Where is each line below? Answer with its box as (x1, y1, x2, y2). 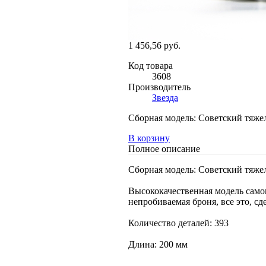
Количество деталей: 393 (128, 217, 229, 228)
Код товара (128, 60, 173, 71)
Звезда (152, 92, 178, 103)
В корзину (128, 132, 170, 143)
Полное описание (128, 143, 200, 154)
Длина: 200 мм (128, 239, 188, 249)
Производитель (128, 81, 191, 92)
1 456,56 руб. (128, 40, 180, 50)
